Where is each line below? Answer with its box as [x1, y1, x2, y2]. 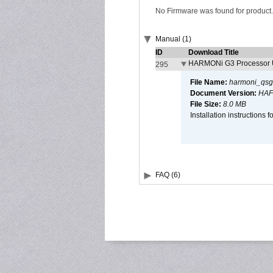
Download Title [188, 48, 239, 57]
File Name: [190, 78, 229, 87]
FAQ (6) [155, 171, 180, 179]
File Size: [190, 100, 223, 108]
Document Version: [190, 89, 258, 97]
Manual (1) [155, 35, 191, 43]
